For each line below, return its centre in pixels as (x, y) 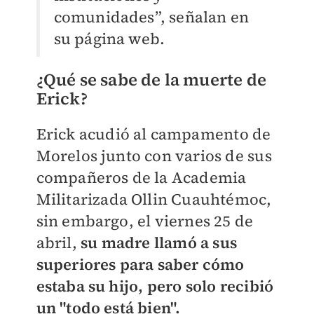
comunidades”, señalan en (151, 16)
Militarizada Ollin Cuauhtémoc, (154, 199)
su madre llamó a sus (158, 242)
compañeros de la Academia (141, 177)
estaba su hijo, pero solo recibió (155, 286)
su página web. (109, 38)
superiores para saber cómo (140, 264)
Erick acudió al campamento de (153, 134)
